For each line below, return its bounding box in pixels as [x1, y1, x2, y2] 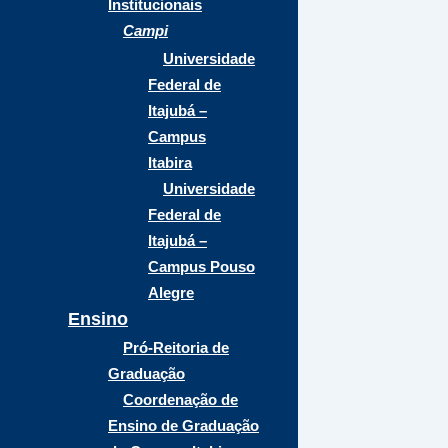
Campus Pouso [148, 258, 255, 275]
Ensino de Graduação [108, 417, 259, 434]
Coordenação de [123, 391, 238, 408]
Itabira [148, 154, 192, 171]
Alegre [148, 284, 194, 301]
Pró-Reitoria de [123, 339, 229, 356]
